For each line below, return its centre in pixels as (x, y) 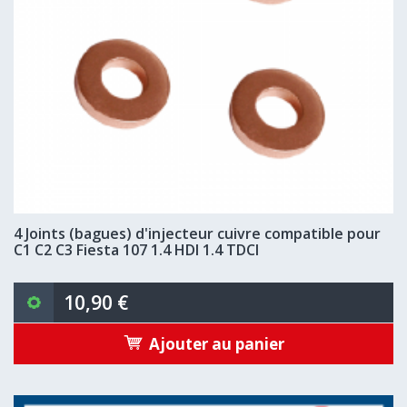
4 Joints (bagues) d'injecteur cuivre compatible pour (197, 233)
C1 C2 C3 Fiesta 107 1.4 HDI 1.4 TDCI (136, 250)
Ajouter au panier (216, 343)
